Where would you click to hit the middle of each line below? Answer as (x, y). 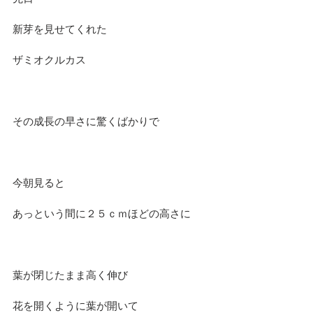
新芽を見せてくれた (60, 29)
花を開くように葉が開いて (75, 305)
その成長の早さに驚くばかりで (86, 121)
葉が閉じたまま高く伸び (70, 275)
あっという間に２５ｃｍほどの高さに (102, 213)
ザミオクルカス (49, 59)
